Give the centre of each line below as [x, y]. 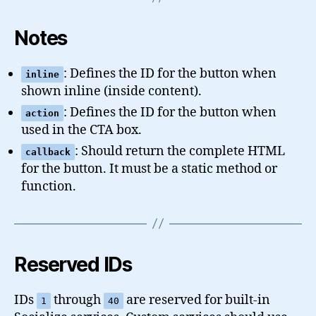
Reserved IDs [73, 264]
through [77, 300]
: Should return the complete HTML [180, 151]
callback [48, 152]
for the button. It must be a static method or [149, 169]
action [42, 113]
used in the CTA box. [81, 130]
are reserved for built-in [197, 300]
